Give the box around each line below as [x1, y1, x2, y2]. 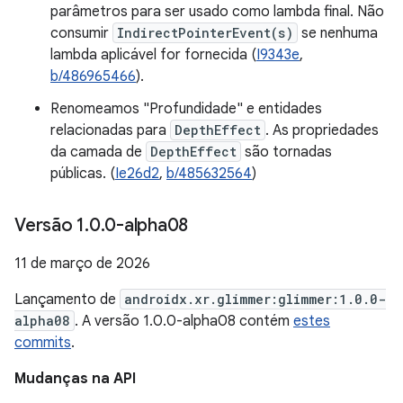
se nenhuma [298, 24, 378, 42]
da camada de [50, 143, 146, 161]
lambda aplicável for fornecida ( [50, 46, 256, 64]
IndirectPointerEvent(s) [117, 24, 293, 41]
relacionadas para [50, 121, 170, 139]
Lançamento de [14, 291, 120, 309]
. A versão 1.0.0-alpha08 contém [75, 312, 293, 330]
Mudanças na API [14, 370, 136, 388]
